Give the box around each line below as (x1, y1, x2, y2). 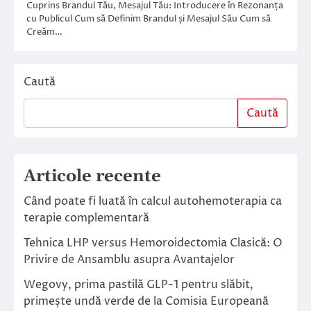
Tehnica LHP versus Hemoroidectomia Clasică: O (24, 235, 283, 251)
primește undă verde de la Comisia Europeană (24, 293, 269, 309)
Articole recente (24, 165, 161, 187)
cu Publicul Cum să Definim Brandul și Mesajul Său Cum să (26, 12, 271, 25)
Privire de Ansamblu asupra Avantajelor (24, 251, 235, 267)
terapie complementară (24, 210, 149, 226)
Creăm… (26, 25, 62, 38)
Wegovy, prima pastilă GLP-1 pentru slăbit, (24, 276, 253, 292)
